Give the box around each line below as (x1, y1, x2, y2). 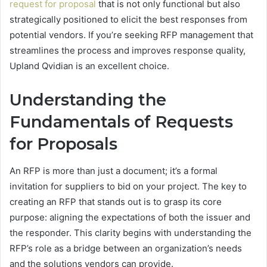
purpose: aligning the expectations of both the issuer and (10, 211, 250, 223)
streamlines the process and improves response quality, (10, 45, 246, 57)
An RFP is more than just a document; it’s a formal (10, 164, 218, 176)
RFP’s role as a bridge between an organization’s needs (10, 242, 242, 254)
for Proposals (10, 134, 117, 154)
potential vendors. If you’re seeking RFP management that (10, 29, 253, 41)
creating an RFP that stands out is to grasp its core (10, 195, 222, 207)
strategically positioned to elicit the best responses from (10, 14, 247, 26)
